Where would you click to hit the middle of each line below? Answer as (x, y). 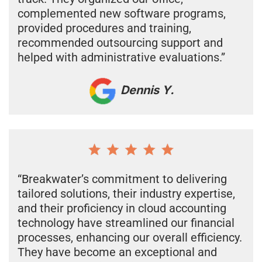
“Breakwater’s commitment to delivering (122, 179)
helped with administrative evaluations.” (121, 57)
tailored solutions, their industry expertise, (126, 193)
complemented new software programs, (122, 13)
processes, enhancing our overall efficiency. (130, 237)
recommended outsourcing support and (120, 42)
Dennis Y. (146, 90)
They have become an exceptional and (117, 252)
